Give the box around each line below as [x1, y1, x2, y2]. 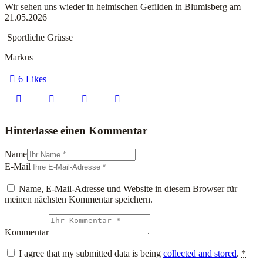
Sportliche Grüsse [7, 32, 73, 43]
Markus [5, 52, 33, 63]
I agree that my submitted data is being [19, 248, 163, 258]
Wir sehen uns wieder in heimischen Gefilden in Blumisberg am [5, 2, 241, 12]
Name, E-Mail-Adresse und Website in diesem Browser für [19, 183, 237, 194]
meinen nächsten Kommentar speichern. [5, 194, 153, 204]
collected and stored [163, 248, 237, 258]
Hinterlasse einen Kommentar [5, 124, 147, 137]
